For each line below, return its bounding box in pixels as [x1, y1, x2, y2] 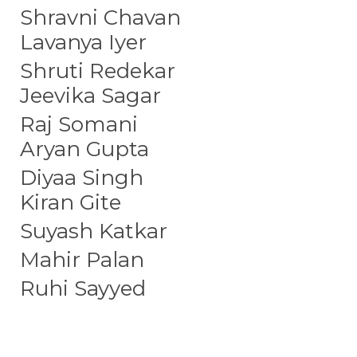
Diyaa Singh [20, 165, 143, 190]
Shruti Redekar [20, 58, 175, 84]
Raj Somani [20, 112, 138, 137]
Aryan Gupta [20, 136, 149, 162]
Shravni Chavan [20, 5, 181, 30]
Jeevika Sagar [20, 83, 161, 108]
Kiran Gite [20, 190, 121, 215]
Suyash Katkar [20, 218, 167, 244]
